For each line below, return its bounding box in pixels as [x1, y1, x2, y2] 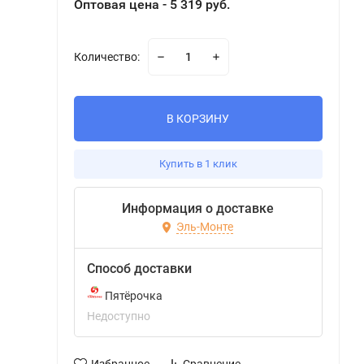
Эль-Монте [176, 220, 234, 234]
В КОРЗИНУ [167, 112, 230, 125]
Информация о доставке [122, 201, 275, 216]
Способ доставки [86, 261, 192, 276]
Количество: [73, 50, 140, 63]
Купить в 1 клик [158, 158, 237, 170]
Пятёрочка [102, 289, 162, 302]
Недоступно [86, 310, 150, 323]
